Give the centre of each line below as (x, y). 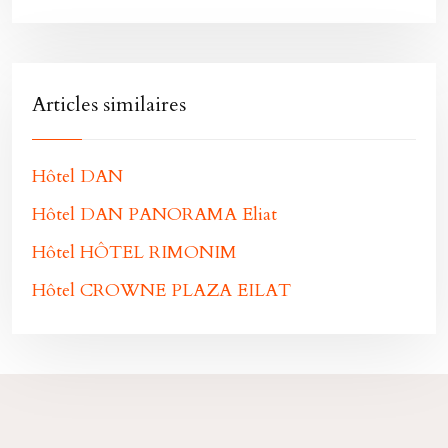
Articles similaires (109, 104)
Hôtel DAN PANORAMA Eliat (154, 214)
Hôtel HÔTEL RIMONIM (134, 252)
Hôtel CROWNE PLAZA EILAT (161, 290)
